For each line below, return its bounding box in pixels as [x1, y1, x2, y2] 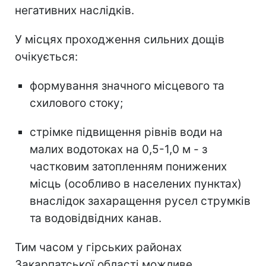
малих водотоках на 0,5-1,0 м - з [30, 142, 207, 157]
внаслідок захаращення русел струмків [30, 194, 251, 208]
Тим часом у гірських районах [15, 240, 182, 255]
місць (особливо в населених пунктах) [30, 177, 242, 191]
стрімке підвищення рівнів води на [30, 125, 223, 140]
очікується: [15, 50, 78, 64]
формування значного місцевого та [30, 79, 224, 93]
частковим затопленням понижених [30, 160, 227, 174]
